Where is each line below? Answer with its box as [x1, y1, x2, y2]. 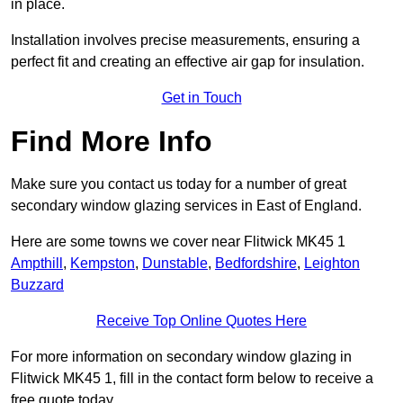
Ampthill [11, 255, 63, 272]
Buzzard [11, 277, 64, 293]
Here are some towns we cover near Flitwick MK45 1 [11, 234, 345, 250]
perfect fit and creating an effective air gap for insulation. [11, 54, 364, 70]
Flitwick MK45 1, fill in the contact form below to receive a [11, 371, 373, 387]
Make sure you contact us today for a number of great [11, 176, 346, 193]
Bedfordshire [215, 255, 297, 272]
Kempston [70, 255, 135, 272]
